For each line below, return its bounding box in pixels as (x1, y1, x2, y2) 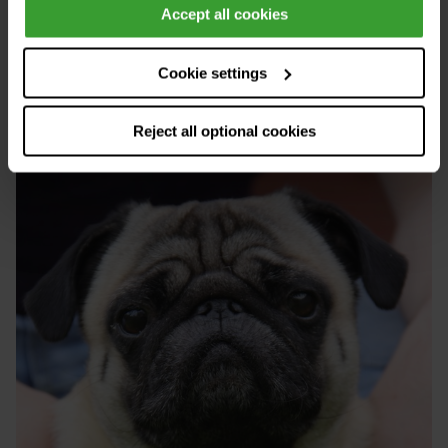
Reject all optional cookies (132, 122, 316, 140)
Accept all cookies (160, 5, 288, 23)
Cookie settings (158, 64, 268, 81)
